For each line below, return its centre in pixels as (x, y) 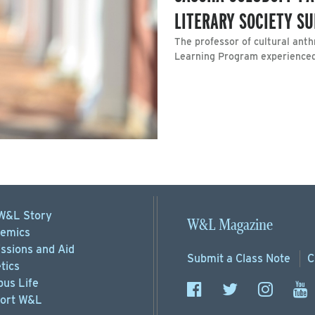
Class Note (263, 259)
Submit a (211, 259)
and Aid (54, 250)
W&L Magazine (230, 226)
